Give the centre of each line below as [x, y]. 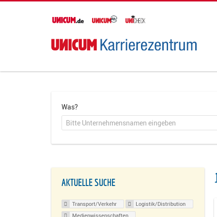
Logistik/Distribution [161, 204]
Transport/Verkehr [94, 204]
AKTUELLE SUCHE [88, 183]
